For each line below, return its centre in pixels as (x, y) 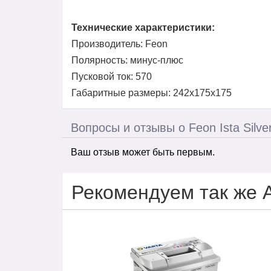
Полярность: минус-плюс (127, 60)
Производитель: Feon (119, 44)
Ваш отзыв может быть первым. (143, 152)
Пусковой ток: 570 (112, 77)
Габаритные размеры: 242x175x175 (152, 93)
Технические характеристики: (143, 28)
